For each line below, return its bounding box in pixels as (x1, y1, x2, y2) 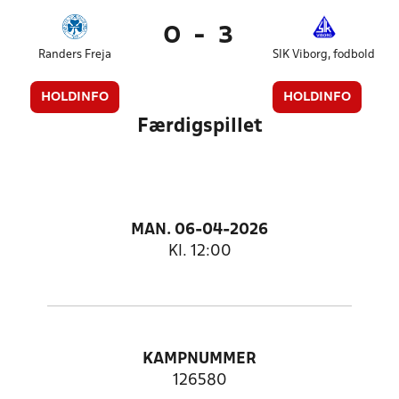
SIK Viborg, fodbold (273, 49, 376, 61)
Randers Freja (38, 49, 112, 61)
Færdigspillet (136, 118, 263, 135)
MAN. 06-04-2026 (131, 223, 268, 238)
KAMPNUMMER (142, 352, 256, 367)
